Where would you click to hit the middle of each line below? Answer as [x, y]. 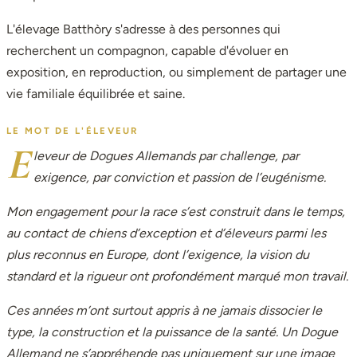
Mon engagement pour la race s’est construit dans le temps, [176, 211]
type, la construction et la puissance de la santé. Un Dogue [172, 331]
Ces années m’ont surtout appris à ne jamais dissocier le [164, 310]
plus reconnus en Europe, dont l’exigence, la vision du [158, 254]
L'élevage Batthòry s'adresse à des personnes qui [143, 29]
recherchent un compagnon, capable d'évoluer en [147, 51]
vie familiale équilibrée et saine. [96, 94]
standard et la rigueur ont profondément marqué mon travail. [177, 276]
